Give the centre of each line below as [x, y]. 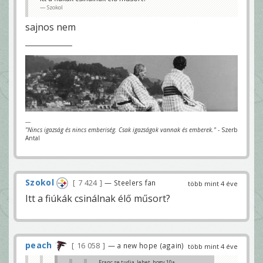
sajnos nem [50, 27]
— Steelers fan [130, 182]
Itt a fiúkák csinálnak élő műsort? [98, 199]
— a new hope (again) [146, 246]
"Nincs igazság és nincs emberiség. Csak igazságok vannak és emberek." [121, 129]
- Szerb [227, 129]
